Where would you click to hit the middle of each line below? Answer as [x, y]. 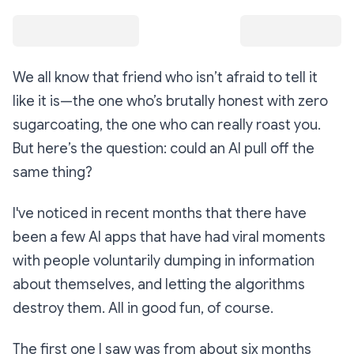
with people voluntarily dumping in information [164, 261]
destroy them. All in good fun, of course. [143, 309]
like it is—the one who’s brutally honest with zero [170, 102]
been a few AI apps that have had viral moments [169, 237]
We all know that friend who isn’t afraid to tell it [165, 78]
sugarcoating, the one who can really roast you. [167, 125]
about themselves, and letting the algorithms [159, 285]
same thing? [53, 173]
